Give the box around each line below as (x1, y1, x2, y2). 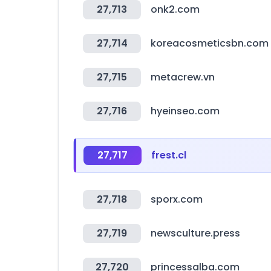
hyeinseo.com (151, 104, 220, 118)
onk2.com (151, 2, 200, 16)
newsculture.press (151, 226, 240, 240)
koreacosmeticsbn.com (151, 36, 269, 50)
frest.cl (151, 148, 186, 162)
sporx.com (151, 192, 203, 206)
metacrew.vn (151, 70, 215, 84)
